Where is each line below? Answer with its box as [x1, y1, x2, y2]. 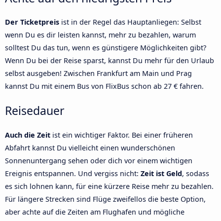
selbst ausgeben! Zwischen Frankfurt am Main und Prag [5, 69, 192, 78]
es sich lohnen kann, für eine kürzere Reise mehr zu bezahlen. [5, 181, 214, 191]
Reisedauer [5, 103, 65, 119]
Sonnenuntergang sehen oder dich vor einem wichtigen [5, 155, 192, 165]
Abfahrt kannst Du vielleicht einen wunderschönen [5, 143, 175, 152]
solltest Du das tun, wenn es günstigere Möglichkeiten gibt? [5, 43, 206, 53]
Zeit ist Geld [141, 168, 182, 178]
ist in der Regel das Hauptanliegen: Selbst [59, 17, 201, 27]
